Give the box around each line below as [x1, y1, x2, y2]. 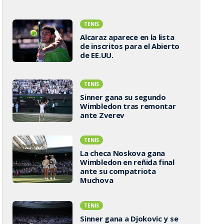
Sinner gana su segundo [80, 91, 166, 102]
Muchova [80, 175, 113, 185]
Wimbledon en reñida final [80, 157, 174, 167]
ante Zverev [80, 109, 125, 120]
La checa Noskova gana [80, 148, 165, 158]
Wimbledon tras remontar [80, 100, 176, 111]
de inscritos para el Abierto [80, 40, 179, 51]
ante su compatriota [80, 166, 156, 176]
